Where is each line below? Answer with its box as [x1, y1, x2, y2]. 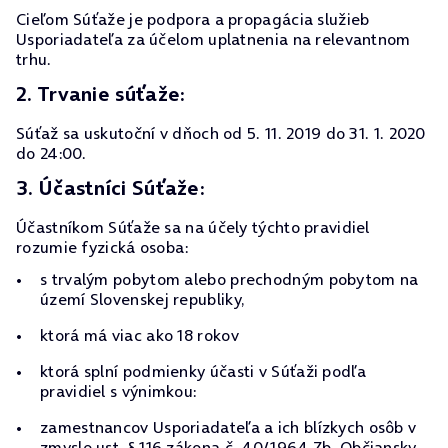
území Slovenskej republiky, [40, 288, 245, 310]
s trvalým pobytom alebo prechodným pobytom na [40, 268, 419, 290]
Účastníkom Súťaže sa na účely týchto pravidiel [16, 216, 370, 238]
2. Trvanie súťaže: [16, 80, 186, 108]
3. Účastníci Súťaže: [16, 174, 205, 202]
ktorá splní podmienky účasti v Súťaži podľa [40, 360, 366, 382]
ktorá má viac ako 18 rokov [40, 324, 239, 346]
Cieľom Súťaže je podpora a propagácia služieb [16, 8, 370, 30]
